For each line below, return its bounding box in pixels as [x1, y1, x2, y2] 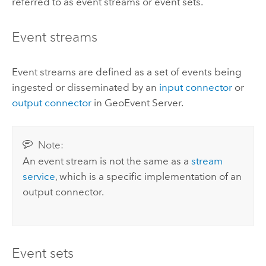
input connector [159, 81, 232, 94]
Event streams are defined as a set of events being [11, 66, 242, 78]
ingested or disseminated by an [11, 81, 159, 94]
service [23, 170, 56, 182]
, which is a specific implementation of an [55, 170, 242, 182]
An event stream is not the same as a [23, 154, 192, 167]
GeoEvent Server [104, 97, 181, 109]
